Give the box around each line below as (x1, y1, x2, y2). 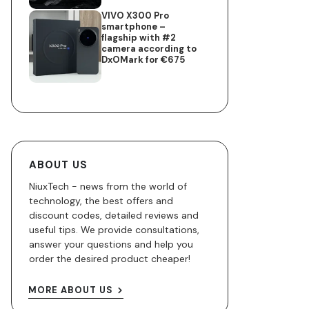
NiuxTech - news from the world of (29, 179, 187, 192)
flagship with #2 (101, 31, 177, 43)
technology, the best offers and (29, 194, 173, 207)
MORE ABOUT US (28, 284, 113, 297)
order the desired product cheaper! (29, 252, 190, 265)
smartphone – (101, 20, 166, 32)
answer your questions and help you (29, 237, 193, 250)
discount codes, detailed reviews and (29, 208, 199, 221)
